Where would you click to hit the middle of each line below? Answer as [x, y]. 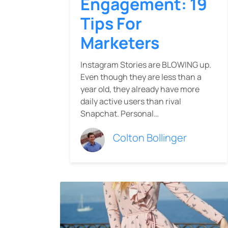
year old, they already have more [140, 89]
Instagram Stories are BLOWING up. [146, 64]
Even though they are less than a [141, 77]
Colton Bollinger [150, 137]
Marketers [120, 42]
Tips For [111, 23]
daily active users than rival [131, 101]
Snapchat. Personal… [120, 113]
